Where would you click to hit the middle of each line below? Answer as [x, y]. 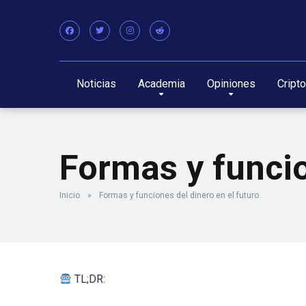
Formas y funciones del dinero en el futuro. [180, 195]
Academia [161, 84]
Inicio [70, 195]
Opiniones [231, 84]
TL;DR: [89, 279]
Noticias [96, 84]
